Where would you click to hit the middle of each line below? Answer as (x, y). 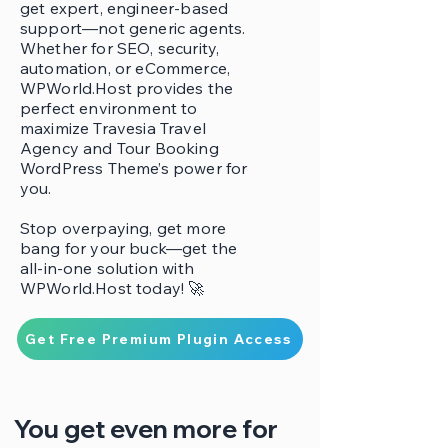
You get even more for (146, 428)
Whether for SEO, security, (120, 48)
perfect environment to (109, 108)
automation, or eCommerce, (125, 68)
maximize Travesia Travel (113, 128)
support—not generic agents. (133, 28)
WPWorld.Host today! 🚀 (112, 288)
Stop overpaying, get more (123, 228)
